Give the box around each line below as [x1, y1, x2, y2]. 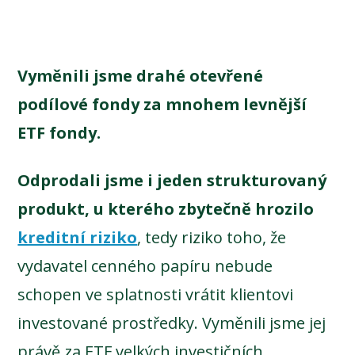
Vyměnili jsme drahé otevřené [17, 64, 264, 86]
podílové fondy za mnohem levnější [17, 93, 307, 115]
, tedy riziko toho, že [137, 226, 287, 248]
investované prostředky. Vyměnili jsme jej [17, 311, 326, 334]
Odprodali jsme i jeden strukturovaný [17, 169, 327, 191]
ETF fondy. [17, 121, 101, 143]
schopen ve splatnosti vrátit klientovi [17, 283, 294, 305]
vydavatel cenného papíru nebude [17, 254, 273, 277]
